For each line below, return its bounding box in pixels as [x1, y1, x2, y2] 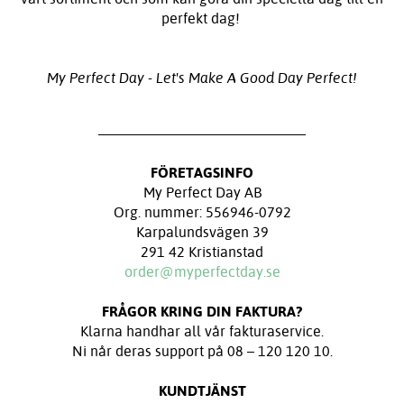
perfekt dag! [161, 8, 243, 27]
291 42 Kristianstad [141, 242, 263, 261]
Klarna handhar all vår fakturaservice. [80, 321, 324, 340]
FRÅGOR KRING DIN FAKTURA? [102, 301, 302, 320]
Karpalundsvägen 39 [135, 222, 269, 241]
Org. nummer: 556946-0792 [113, 202, 291, 221]
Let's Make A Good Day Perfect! [156, 68, 357, 87]
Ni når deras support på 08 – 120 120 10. [71, 341, 333, 360]
